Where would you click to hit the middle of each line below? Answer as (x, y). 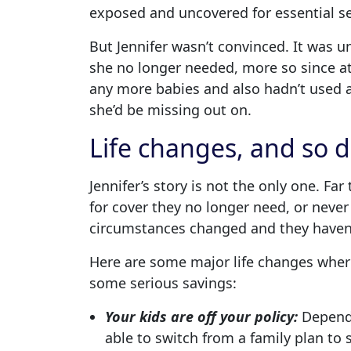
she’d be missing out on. (170, 109)
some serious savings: (163, 282)
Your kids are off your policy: (201, 316)
